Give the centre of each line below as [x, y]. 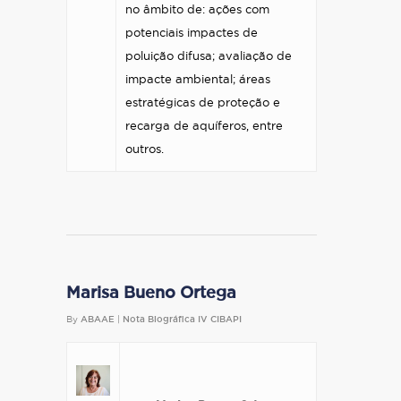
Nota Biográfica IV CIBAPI [182, 320]
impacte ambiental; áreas [198, 80]
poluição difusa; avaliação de [209, 57]
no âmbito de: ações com [197, 10]
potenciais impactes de [192, 34]
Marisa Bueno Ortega [151, 294]
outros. [145, 150]
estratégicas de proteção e [203, 103]
